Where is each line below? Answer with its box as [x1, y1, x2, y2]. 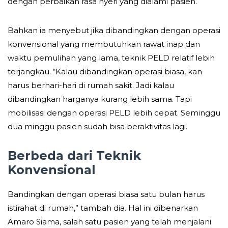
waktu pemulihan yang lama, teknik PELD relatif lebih [8, 52, 215, 63]
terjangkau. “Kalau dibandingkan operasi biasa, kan [8, 66, 202, 76]
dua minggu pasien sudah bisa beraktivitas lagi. [8, 121, 187, 131]
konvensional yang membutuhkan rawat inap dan [8, 39, 200, 49]
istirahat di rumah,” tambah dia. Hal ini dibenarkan [8, 203, 198, 213]
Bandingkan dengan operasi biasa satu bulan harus [8, 189, 205, 199]
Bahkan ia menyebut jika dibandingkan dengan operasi [8, 25, 220, 35]
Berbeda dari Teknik [8, 148, 141, 163]
